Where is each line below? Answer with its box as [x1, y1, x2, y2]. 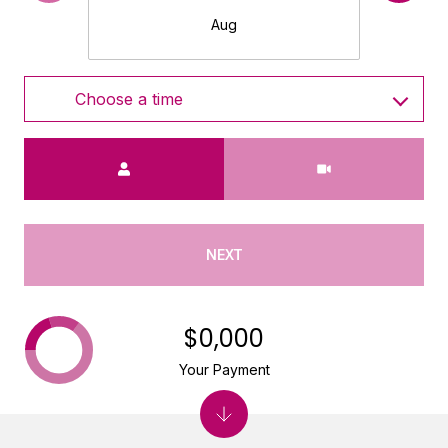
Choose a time [75, 88, 183, 109]
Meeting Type [224, 140, 317, 158]
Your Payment [178, 360, 270, 378]
